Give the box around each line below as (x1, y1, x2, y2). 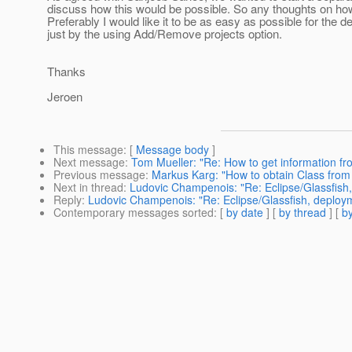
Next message (53, 154, 125, 170)
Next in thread (53, 179, 123, 196)
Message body (136, 141, 209, 158)
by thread (279, 204, 326, 221)
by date (226, 204, 263, 221)
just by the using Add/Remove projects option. (47, 25, 282, 42)
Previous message (53, 167, 145, 183)
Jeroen (47, 88, 82, 105)
